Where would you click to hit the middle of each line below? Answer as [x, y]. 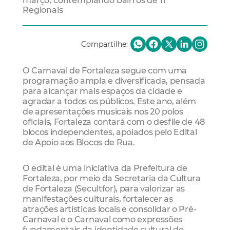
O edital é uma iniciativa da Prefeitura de [105, 168]
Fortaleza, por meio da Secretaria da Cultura [112, 178]
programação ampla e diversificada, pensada [114, 81]
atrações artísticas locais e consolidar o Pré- [110, 209]
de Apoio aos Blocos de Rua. [79, 142]
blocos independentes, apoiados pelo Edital [110, 132]
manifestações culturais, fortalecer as [98, 198]
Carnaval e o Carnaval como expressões [103, 219]
